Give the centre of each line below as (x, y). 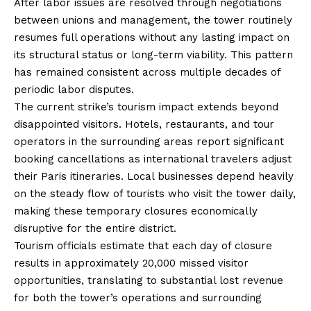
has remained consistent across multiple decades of (147, 72)
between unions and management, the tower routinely (153, 20)
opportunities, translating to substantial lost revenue (149, 280)
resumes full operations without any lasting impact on (152, 37)
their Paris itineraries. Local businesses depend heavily (154, 176)
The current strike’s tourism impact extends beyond (146, 107)
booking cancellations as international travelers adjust (153, 159)
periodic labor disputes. (74, 89)
